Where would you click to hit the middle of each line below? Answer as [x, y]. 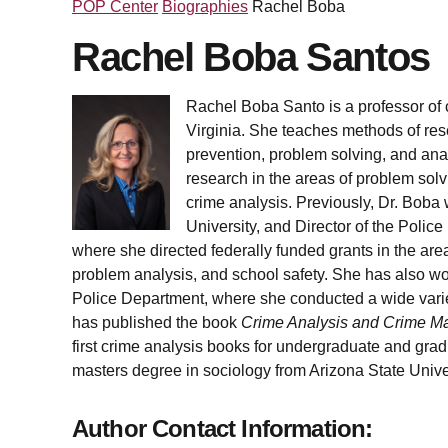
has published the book [156, 322]
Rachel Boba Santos [251, 57]
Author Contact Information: [222, 428]
